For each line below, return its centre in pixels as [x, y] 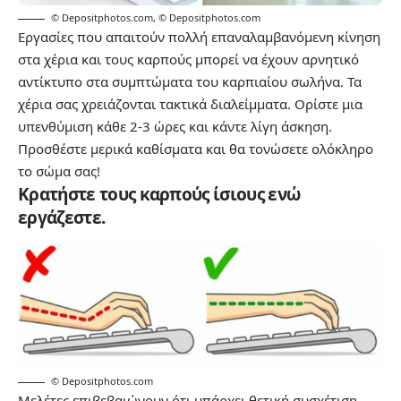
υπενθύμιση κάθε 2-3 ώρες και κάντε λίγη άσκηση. [175, 127]
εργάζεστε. [62, 218]
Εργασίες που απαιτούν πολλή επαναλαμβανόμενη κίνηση [199, 37]
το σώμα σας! [59, 171]
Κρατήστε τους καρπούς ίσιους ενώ [159, 195]
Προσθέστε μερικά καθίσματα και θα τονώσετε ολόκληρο [196, 149]
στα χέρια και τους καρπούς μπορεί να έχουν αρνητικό [188, 60]
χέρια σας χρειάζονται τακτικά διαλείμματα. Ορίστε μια [190, 104]
